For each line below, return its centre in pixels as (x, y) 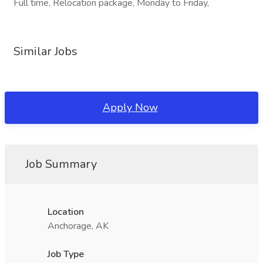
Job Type (66, 254)
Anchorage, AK (78, 226)
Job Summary (61, 164)
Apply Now (130, 107)
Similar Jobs (45, 51)
